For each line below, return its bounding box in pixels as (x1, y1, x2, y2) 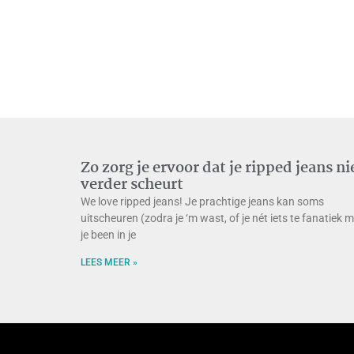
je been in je (81, 228, 136, 241)
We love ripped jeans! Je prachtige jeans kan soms (81, 194, 324, 208)
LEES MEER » (81, 256, 137, 268)
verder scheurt (81, 172, 183, 197)
